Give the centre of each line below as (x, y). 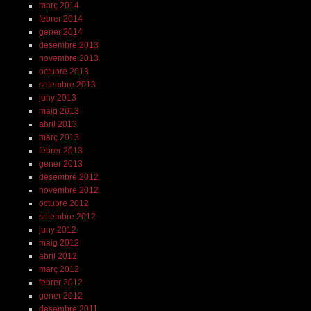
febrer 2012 (60, 282)
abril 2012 (58, 256)
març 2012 (59, 269)
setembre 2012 (67, 216)
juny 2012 (57, 229)
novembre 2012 (68, 190)
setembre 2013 (67, 84)
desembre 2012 (68, 177)
